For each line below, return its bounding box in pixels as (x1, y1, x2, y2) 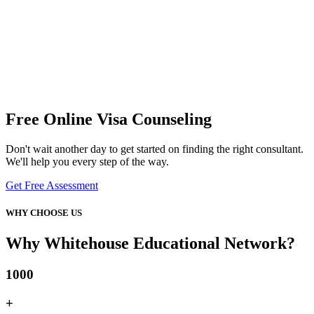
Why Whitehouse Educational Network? (6, 234, 295, 253)
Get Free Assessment (6, 179, 98, 191)
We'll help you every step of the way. (6, 155, 169, 168)
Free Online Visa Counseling (6, 109, 212, 128)
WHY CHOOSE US (6, 207, 82, 218)
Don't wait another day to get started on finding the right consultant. (6, 142, 303, 155)
